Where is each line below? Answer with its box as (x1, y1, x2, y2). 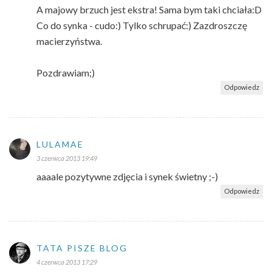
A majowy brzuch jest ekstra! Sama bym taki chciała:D (36, 3, 262, 15)
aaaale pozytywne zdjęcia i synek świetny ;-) (36, 170, 218, 182)
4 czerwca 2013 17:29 (36, 257, 97, 266)
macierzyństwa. (36, 35, 102, 47)
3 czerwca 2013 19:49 (36, 154, 97, 162)
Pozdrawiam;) (36, 66, 95, 78)
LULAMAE (36, 138, 84, 149)
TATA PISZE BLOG (36, 242, 127, 253)
